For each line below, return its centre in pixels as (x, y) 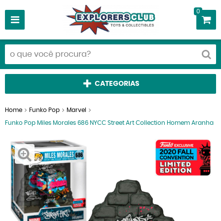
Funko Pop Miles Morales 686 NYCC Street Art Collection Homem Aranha (109, 123)
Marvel (76, 110)
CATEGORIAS (117, 84)
